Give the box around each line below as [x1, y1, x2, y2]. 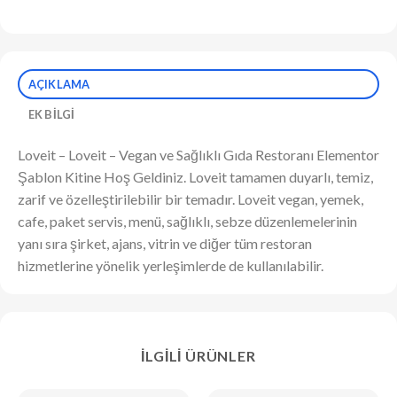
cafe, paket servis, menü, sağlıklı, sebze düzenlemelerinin [18, 212, 357, 230]
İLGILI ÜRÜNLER [141, 346, 256, 364]
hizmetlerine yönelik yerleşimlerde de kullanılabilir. [18, 256, 323, 274]
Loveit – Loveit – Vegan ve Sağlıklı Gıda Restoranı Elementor [18, 145, 379, 163]
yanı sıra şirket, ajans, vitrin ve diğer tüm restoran [18, 234, 312, 252]
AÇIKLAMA [27, 76, 90, 91]
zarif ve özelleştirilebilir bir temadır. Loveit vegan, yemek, [18, 190, 363, 207]
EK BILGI [27, 106, 75, 121]
